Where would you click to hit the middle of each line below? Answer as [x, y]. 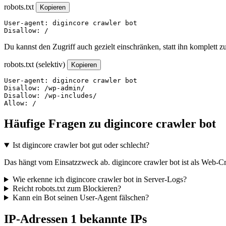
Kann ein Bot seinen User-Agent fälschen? [80, 198]
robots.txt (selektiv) [35, 65]
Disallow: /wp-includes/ [50, 96]
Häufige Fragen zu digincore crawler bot [110, 124]
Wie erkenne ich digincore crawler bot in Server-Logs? [99, 180]
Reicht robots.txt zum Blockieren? [67, 189]
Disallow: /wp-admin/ [44, 88]
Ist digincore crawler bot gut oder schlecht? [81, 145]
